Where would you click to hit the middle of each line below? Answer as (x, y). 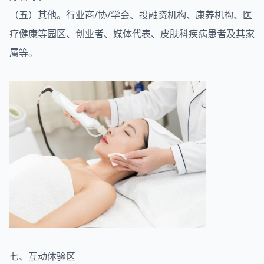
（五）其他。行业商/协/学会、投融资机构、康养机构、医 (131, 15)
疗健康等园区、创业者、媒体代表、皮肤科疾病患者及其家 (132, 34)
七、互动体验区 (42, 256)
